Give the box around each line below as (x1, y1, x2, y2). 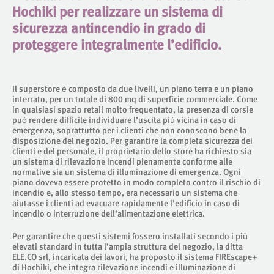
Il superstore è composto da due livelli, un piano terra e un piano (12, 83, 253, 94)
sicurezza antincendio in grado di (12, 20, 206, 36)
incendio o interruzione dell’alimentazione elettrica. (12, 208, 205, 218)
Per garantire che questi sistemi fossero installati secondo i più (12, 231, 248, 241)
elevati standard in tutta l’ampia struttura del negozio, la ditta (12, 241, 243, 251)
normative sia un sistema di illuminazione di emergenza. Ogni (12, 166, 241, 177)
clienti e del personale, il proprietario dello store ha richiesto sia (12, 146, 251, 156)
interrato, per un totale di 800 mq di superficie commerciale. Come (12, 94, 257, 104)
